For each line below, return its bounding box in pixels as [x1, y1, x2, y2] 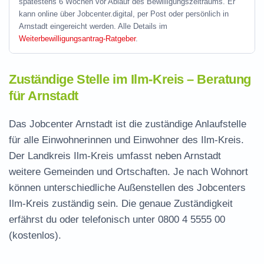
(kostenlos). [9, 230, 61, 241]
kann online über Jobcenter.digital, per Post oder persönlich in [19, 9, 229, 18]
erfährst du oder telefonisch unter [9, 214, 158, 225]
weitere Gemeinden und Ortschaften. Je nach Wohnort [9, 166, 248, 177]
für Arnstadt [9, 88, 78, 103]
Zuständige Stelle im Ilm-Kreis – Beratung [9, 72, 251, 87]
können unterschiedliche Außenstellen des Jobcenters [9, 182, 246, 193]
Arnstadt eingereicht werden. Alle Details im [19, 22, 167, 31]
